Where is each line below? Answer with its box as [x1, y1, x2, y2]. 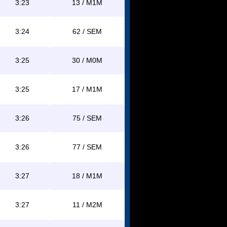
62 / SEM [72, 27, 102, 35]
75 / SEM [72, 114, 102, 122]
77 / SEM [72, 143, 102, 151]
